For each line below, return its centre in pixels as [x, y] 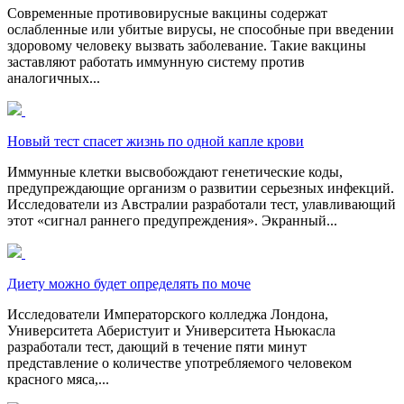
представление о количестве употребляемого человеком [179, 363]
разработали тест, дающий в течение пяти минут [157, 346]
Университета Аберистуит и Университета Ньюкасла [171, 330]
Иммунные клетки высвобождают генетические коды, [175, 171]
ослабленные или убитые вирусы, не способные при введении [201, 29]
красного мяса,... [58, 379]
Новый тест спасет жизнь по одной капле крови [156, 141]
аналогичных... [54, 78]
